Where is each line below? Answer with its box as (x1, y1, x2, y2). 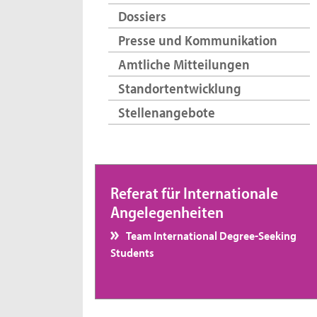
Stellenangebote (117, 103, 215, 121)
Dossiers (117, 7, 166, 25)
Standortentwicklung (117, 79, 241, 97)
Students (110, 244, 154, 260)
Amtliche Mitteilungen (117, 54, 250, 73)
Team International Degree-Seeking (125, 227, 297, 243)
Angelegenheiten (110, 202, 224, 223)
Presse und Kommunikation (117, 31, 277, 49)
